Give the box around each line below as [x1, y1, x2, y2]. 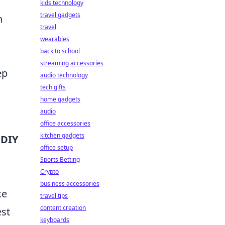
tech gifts [40, 83, 66, 91]
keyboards [40, 215, 69, 224]
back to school [40, 47, 80, 55]
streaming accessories [40, 59, 103, 67]
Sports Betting [40, 155, 80, 164]
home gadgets [40, 95, 80, 103]
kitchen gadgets [40, 131, 84, 140]
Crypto [40, 167, 59, 176]
